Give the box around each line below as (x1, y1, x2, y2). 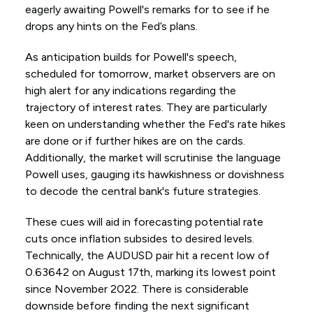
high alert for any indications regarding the (24, 84, 236, 98)
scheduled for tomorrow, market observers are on (24, 67, 275, 81)
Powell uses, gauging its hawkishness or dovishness (24, 168, 284, 182)
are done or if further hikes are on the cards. (24, 134, 245, 148)
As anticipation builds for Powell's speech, (24, 50, 237, 64)
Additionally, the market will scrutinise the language (24, 151, 281, 165)
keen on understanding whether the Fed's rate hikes (24, 117, 286, 131)
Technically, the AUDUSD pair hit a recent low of (24, 249, 270, 263)
